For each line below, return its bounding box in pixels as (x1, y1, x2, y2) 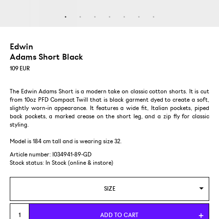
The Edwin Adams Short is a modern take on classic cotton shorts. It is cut (10, 88, 209, 95)
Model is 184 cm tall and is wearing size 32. (10, 138, 122, 145)
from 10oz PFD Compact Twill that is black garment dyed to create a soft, (10, 97, 209, 103)
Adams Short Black (10, 52, 83, 62)
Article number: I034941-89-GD (10, 152, 91, 158)
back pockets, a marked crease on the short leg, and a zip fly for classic (10, 113, 209, 120)
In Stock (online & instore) (45, 160, 113, 166)
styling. (10, 122, 29, 128)
